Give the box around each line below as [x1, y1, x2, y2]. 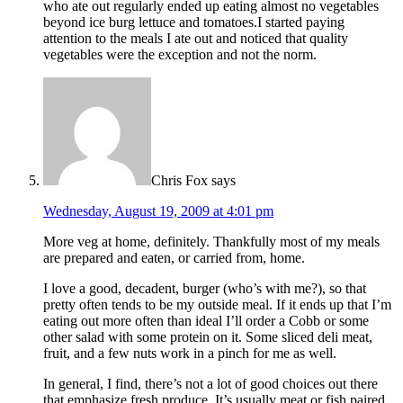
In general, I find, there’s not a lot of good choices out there [43, 376, 378, 392]
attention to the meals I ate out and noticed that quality [43, 31, 348, 47]
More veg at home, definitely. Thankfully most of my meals [43, 234, 380, 250]
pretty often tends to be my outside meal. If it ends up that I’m [43, 297, 391, 313]
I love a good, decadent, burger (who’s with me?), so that [43, 281, 366, 297]
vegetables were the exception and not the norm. [43, 47, 317, 63]
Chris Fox [151, 173, 208, 189]
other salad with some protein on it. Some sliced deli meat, [43, 329, 372, 345]
